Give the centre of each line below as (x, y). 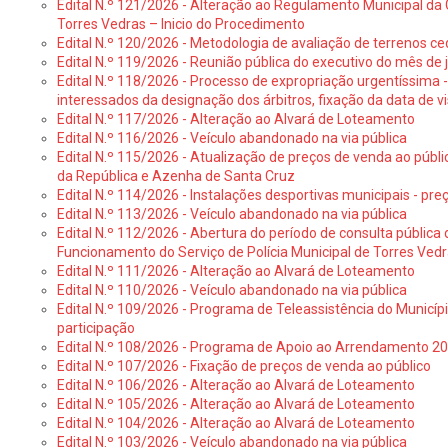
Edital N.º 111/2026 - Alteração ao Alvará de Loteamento (235, 271)
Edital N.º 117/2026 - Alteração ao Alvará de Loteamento (235, 119)
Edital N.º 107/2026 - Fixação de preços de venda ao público (243, 366)
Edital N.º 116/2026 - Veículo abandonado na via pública (231, 138)
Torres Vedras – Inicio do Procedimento (180, 24)
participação (95, 328)
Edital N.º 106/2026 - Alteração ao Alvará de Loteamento (235, 385)
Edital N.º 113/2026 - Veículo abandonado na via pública (231, 214)
